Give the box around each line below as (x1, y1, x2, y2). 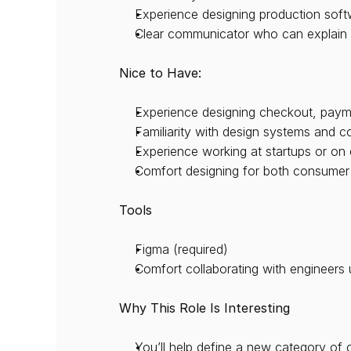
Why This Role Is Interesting (119, 300, 290, 316)
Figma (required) (135, 241, 228, 257)
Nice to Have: (119, 65, 201, 81)
